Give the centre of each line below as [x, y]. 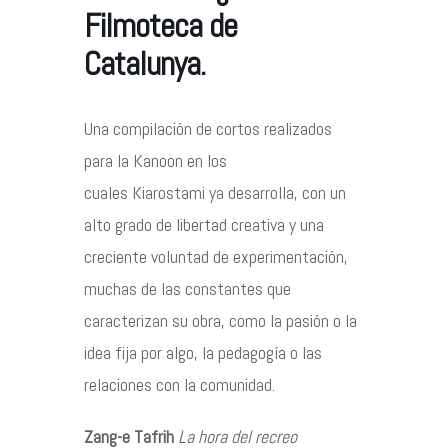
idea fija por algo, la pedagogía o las [203, 352]
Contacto [62, 76]
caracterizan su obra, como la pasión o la [220, 320]
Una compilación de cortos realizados [208, 128]
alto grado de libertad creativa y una [204, 224]
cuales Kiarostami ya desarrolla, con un [215, 192]
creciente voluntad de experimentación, [216, 256]
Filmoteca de [160, 25]
